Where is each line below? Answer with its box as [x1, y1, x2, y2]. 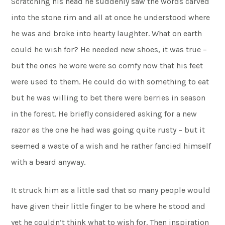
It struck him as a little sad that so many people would [11, 185, 211, 195]
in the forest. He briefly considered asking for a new [11, 109, 197, 119]
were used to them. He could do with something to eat [11, 77, 209, 86]
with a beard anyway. [11, 157, 86, 167]
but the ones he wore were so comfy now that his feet [11, 61, 203, 70]
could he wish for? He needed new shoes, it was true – [11, 45, 207, 54]
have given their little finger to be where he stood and [11, 201, 206, 211]
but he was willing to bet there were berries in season [11, 93, 206, 102]
